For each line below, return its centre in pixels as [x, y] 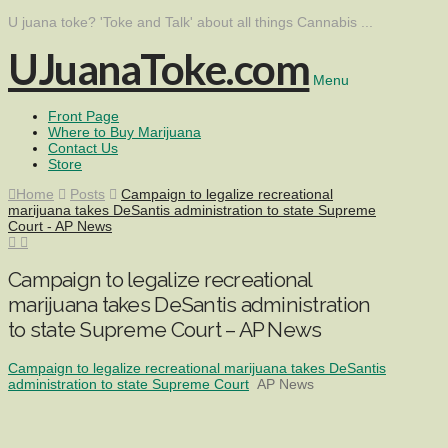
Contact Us [83, 148]
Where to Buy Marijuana [124, 132]
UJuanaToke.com [159, 69]
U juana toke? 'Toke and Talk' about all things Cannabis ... [190, 22]
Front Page [83, 116]
